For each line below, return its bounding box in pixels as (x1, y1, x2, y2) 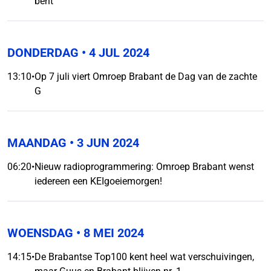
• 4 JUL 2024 (79, 45, 149, 60)
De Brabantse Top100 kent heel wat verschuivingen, (34, 251, 254, 263)
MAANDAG (7, 135, 67, 150)
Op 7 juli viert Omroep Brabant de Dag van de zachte (34, 71, 257, 82)
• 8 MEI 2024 (73, 226, 144, 240)
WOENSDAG (7, 226, 73, 240)
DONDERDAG (7, 45, 79, 60)
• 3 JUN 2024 (67, 135, 139, 150)
